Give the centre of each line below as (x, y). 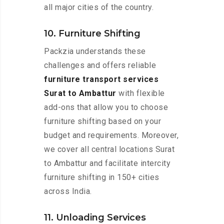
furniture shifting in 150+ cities (102, 177)
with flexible (140, 93)
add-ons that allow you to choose (106, 107)
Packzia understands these (95, 51)
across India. (68, 191)
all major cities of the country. (99, 7)
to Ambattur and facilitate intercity (107, 163)
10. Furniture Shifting (92, 34)
